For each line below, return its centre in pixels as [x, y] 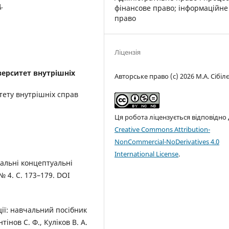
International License [147, 154]
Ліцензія [128, 52]
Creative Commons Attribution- [163, 129]
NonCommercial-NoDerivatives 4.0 [167, 141]
